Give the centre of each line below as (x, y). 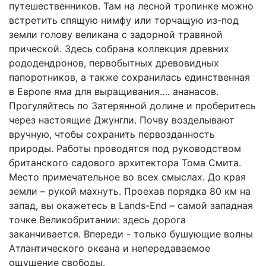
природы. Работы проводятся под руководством (125, 148)
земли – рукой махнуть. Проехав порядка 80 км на (130, 191)
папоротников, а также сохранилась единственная (129, 77)
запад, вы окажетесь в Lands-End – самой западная (131, 205)
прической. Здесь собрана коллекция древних (119, 48)
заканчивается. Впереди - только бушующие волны (131, 234)
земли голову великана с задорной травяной (116, 34)
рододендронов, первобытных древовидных (114, 63)
